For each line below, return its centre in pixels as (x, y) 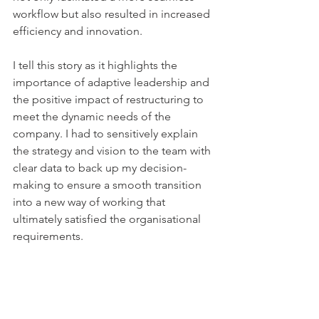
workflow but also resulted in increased (113, 14)
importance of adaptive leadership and (113, 82)
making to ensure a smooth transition (109, 184)
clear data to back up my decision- (100, 167)
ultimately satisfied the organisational (108, 219)
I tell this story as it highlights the (96, 65)
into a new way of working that (90, 202)
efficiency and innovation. (79, 31)
